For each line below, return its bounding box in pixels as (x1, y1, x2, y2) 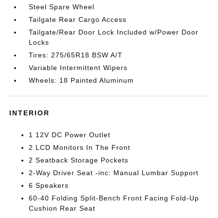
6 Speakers (29, 182, 69, 189)
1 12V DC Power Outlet (29, 131, 111, 139)
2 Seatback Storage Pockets (29, 156, 129, 164)
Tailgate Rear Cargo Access (29, 16, 127, 23)
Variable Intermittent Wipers (29, 64, 128, 72)
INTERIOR (9, 109, 50, 117)
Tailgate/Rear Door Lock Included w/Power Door (29, 28, 199, 36)
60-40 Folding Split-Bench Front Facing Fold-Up (29, 194, 200, 202)
